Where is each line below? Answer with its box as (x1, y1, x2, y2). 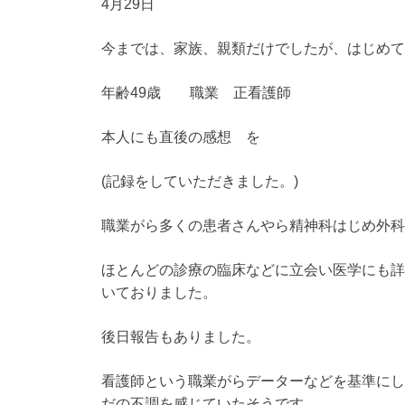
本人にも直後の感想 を (101, 129, 260, 146)
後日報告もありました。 (101, 329, 260, 345)
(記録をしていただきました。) (101, 174, 298, 190)
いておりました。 (101, 285, 217, 301)
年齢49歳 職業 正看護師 (101, 85, 291, 101)
